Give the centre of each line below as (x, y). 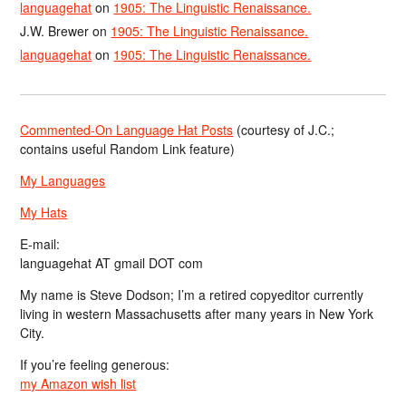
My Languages (63, 181)
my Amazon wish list (78, 384)
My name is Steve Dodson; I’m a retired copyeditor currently (192, 295)
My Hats (44, 213)
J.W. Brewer (55, 30)
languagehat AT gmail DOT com (112, 263)
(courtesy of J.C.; (284, 130)
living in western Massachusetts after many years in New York (197, 314)
